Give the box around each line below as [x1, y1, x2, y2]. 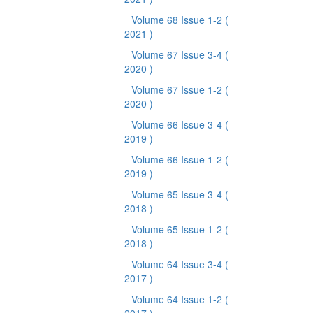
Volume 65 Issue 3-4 [131, 187, 225, 201]
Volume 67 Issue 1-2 [131, 82, 225, 96]
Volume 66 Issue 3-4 [131, 117, 225, 131]
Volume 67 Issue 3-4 [131, 48, 225, 61]
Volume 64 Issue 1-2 [131, 292, 225, 306]
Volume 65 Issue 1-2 [131, 222, 225, 236]
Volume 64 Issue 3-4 [131, 257, 225, 271]
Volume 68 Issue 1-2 [131, 13, 225, 27]
